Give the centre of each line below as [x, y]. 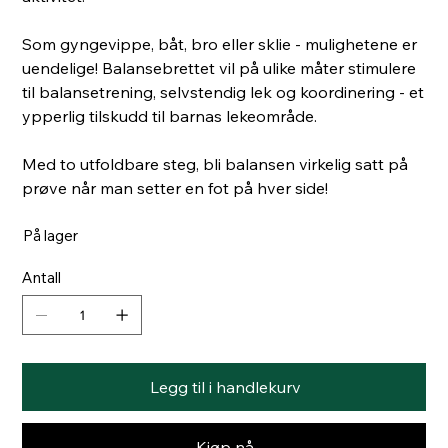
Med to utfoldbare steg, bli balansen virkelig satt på [215, 164]
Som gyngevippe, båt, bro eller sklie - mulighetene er [220, 44]
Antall [42, 278]
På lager [51, 236]
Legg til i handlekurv [225, 387]
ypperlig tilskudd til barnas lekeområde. [172, 116]
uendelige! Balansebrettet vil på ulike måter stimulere [219, 68]
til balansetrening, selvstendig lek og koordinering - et [223, 92]
